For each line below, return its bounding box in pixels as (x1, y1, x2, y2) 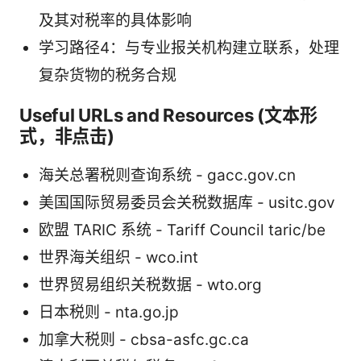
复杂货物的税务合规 (39, 66, 176, 85)
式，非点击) (19, 125, 114, 147)
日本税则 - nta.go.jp (39, 303, 179, 322)
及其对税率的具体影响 (39, 11, 192, 31)
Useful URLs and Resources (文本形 (19, 104, 317, 127)
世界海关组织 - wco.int (39, 248, 198, 268)
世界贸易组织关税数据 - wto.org (39, 276, 262, 295)
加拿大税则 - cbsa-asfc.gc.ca (39, 330, 249, 350)
